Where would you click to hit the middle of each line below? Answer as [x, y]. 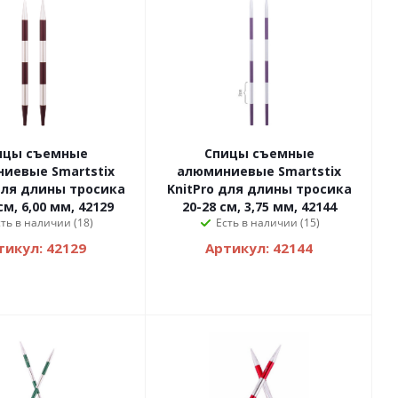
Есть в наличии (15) [268, 223]
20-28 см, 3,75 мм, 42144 [259, 207]
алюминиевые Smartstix [259, 171]
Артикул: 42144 [259, 248]
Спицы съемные [259, 154]
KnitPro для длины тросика [259, 189]
